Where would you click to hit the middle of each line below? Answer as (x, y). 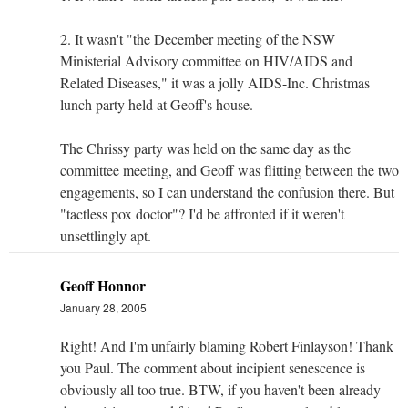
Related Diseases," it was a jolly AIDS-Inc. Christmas (215, 82)
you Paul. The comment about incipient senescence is (213, 367)
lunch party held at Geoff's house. (157, 104)
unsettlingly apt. (106, 235)
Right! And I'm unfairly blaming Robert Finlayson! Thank (227, 345)
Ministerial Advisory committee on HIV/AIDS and (206, 60)
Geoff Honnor (103, 285)
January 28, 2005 (103, 307)
